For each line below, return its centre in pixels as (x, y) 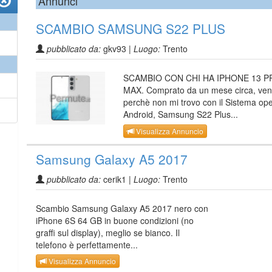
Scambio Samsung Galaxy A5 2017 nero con (122, 208)
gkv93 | (117, 49)
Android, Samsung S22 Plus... (181, 114)
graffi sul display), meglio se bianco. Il (108, 232)
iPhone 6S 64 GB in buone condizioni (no (115, 220)
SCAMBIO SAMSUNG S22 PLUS (131, 29)
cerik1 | (117, 179)
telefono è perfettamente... (87, 244)
